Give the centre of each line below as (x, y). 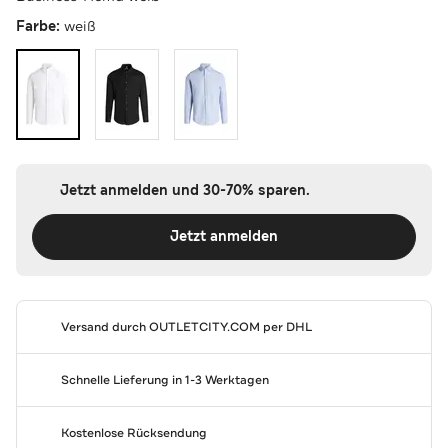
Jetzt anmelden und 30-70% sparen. (184, 190)
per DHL (285, 326)
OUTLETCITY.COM (204, 326)
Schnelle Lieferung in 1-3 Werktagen (164, 379)
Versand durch (104, 326)
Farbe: (40, 26)
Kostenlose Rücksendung (133, 432)
